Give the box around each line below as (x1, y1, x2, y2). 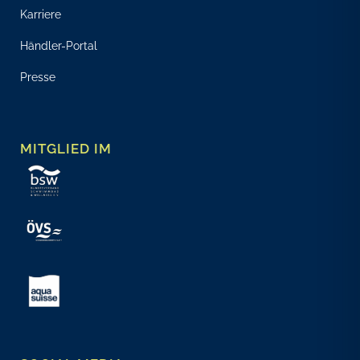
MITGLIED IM (20, 141, 112, 157)
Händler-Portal (20, 39, 97, 52)
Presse (20, 71, 55, 84)
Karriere (20, 8, 61, 21)
